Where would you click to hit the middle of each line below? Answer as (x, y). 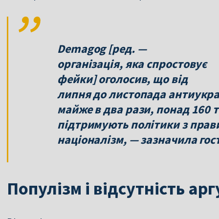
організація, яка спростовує (132, 64)
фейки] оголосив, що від (122, 79)
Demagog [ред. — (102, 48)
